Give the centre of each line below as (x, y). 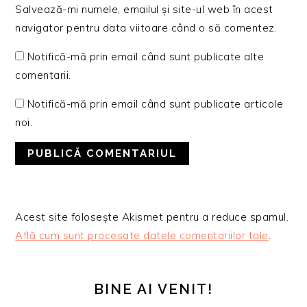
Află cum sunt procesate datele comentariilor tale (142, 236)
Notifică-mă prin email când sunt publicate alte (146, 57)
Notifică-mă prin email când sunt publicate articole (155, 104)
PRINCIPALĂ (74, 286)
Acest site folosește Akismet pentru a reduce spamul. (152, 217)
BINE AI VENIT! (153, 290)
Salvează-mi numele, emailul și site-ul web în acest (144, 10)
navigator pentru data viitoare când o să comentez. (146, 28)
